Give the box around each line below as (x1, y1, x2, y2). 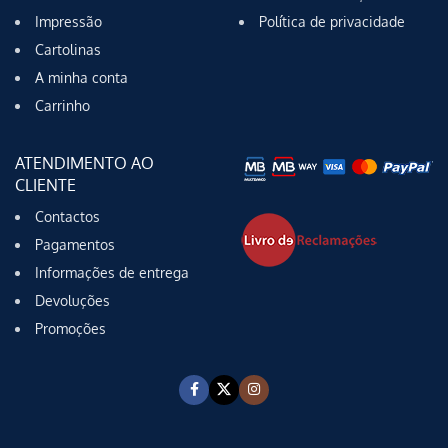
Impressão (35, 12, 102, 30)
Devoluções (35, 291, 110, 309)
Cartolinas (35, 40, 101, 58)
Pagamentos (35, 235, 115, 253)
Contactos (35, 207, 100, 225)
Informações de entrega (35, 263, 189, 281)
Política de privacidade (259, 12, 405, 30)
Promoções (35, 319, 106, 337)
